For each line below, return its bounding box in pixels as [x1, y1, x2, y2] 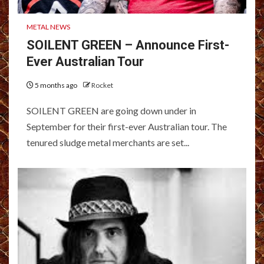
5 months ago [34, 80, 78, 90]
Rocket [91, 80, 113, 90]
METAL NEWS [27, 22, 70, 31]
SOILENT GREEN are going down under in [27, 104, 196, 116]
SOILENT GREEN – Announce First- [27, 37, 229, 52]
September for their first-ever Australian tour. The [27, 120, 227, 132]
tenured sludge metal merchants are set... [27, 136, 189, 148]
